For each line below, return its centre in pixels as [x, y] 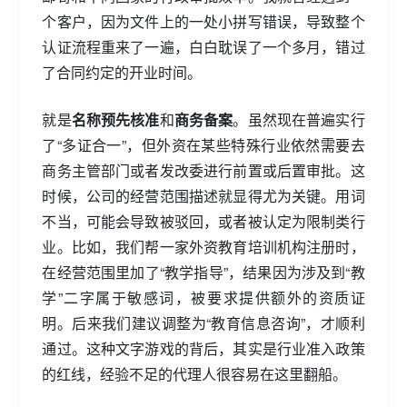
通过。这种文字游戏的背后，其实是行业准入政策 [203, 348]
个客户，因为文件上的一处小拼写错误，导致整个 [203, 21]
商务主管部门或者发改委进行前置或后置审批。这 [203, 170]
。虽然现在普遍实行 [299, 119]
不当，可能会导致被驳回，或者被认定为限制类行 [203, 221]
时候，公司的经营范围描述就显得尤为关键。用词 [203, 195]
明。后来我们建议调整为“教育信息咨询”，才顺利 [203, 323]
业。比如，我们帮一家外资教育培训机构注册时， [203, 246]
